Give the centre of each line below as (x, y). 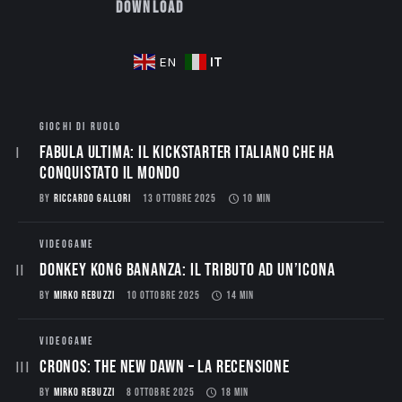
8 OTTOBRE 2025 (161, 393)
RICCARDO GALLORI (92, 199)
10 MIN (257, 199)
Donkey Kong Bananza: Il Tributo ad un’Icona (188, 271)
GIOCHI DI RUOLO (81, 127)
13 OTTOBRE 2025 (180, 199)
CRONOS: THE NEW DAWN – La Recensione (165, 367)
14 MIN (240, 296)
